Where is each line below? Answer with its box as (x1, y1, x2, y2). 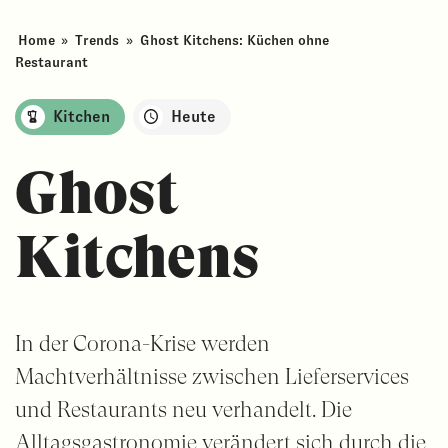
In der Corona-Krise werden (14, 330, 270, 356)
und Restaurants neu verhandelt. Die (14, 396, 352, 422)
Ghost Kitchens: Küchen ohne (139, 32, 329, 49)
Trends (75, 32, 120, 49)
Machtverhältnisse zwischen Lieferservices (14, 363, 409, 389)
